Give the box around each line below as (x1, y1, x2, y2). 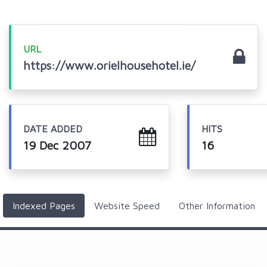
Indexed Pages (12, 200, 75, 211)
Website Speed (94, 200, 160, 211)
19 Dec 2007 (23, 138, 91, 152)
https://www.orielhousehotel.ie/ (23, 58, 195, 72)
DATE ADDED (23, 123, 82, 134)
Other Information (178, 200, 255, 211)
